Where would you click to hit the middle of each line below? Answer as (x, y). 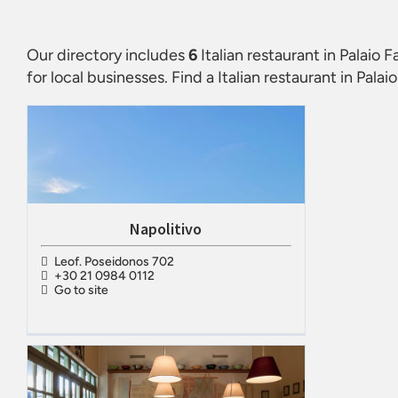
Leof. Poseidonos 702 (114, 262)
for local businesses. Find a (122, 77)
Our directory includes (107, 55)
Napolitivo (166, 229)
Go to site (81, 290)
